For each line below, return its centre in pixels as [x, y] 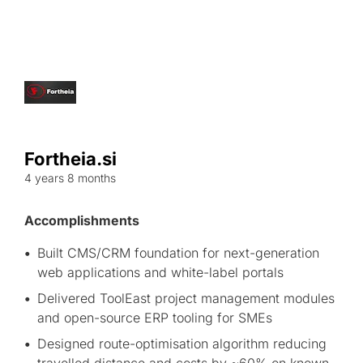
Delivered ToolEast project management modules [186, 298]
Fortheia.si [70, 159]
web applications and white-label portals [160, 272]
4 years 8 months [70, 178]
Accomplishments [82, 220]
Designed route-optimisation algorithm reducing [182, 344]
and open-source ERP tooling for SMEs [155, 318]
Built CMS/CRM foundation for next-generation [178, 253]
